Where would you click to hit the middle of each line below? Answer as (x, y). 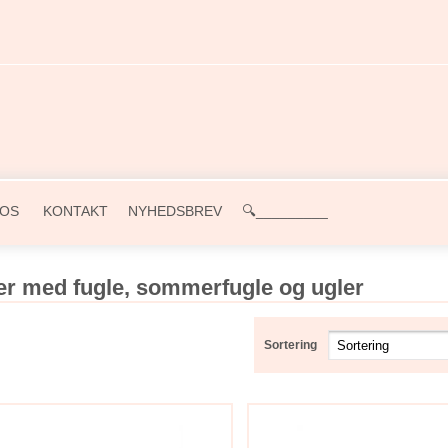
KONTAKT (73, 210)
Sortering (290, 345)
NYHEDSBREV (175, 210)
